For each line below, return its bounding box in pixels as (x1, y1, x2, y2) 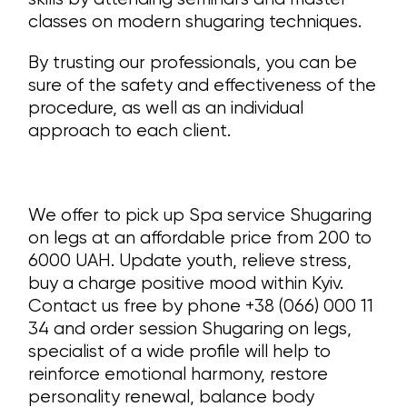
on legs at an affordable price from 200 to (28, 227, 372, 249)
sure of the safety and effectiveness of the (28, 74, 377, 96)
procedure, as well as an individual (28, 97, 304, 119)
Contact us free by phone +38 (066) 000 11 (28, 295, 374, 317)
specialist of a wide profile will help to (28, 341, 332, 362)
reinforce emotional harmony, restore (28, 363, 329, 385)
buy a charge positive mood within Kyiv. (28, 273, 344, 294)
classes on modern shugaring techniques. (28, 11, 362, 33)
